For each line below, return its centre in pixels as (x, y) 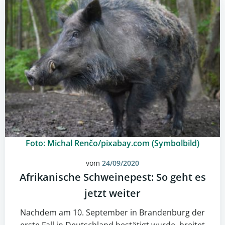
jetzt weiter (113, 193)
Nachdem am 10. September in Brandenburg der (113, 212)
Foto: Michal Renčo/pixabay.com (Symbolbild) (113, 143)
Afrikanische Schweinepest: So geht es (113, 177)
